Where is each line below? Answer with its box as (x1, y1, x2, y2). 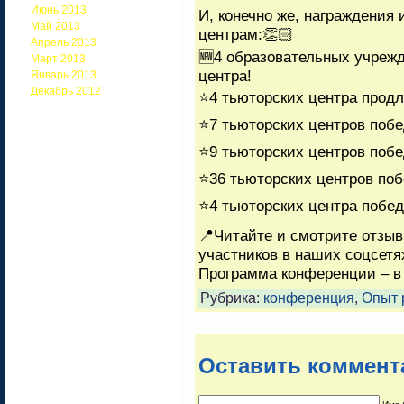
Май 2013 (31, 20, 80, 32)
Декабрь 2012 (31, 85, 101, 97)
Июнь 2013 (31, 4, 87, 16)
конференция (263, 290, 354, 307)
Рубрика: (200, 290, 263, 307)
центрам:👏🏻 (198, 25, 293, 44)
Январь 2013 (31, 69, 96, 81)
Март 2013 (31, 52, 86, 65)
